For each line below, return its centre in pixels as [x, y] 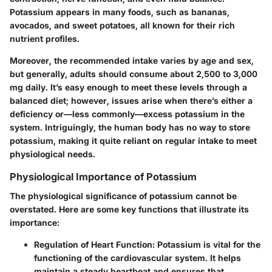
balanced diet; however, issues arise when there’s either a [131, 100]
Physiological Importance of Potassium [103, 176]
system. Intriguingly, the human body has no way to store [130, 127]
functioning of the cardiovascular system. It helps [138, 258]
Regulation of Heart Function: [94, 245]
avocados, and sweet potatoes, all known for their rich [122, 25]
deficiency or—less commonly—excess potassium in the [127, 114]
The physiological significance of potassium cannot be [123, 196]
